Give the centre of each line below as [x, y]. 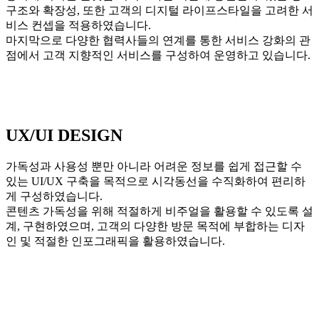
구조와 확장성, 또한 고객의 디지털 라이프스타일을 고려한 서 [159, 11]
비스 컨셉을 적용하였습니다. [78, 26]
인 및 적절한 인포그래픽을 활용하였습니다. [115, 241]
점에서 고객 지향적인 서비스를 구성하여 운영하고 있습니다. [158, 56]
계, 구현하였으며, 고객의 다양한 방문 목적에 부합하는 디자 [155, 226]
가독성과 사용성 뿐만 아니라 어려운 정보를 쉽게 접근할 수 [154, 166]
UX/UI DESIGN [64, 135]
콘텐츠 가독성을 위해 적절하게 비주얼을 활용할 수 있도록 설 [159, 211]
